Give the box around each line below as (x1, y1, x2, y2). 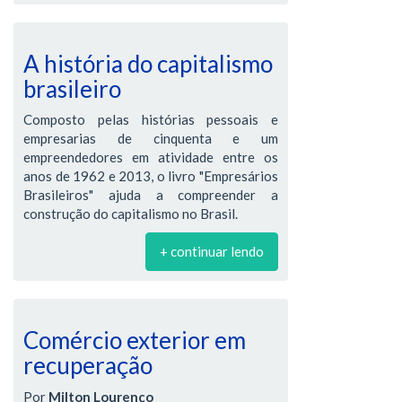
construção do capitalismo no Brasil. (23, 205, 238, 222)
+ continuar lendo (160, 243, 264, 259)
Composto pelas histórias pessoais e (23, 111, 278, 127)
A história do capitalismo (23, 48, 273, 78)
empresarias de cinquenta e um (23, 130, 278, 146)
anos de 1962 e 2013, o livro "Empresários (23, 168, 278, 184)
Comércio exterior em (23, 326, 246, 354)
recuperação (23, 351, 153, 380)
